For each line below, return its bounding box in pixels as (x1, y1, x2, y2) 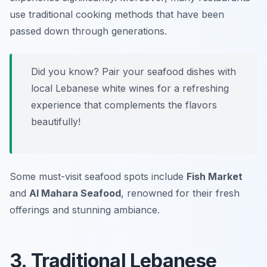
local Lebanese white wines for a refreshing (31, 82, 229, 95)
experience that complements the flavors (31, 99, 217, 111)
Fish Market (187, 170, 243, 183)
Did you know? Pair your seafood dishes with (31, 66, 236, 78)
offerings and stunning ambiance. (10, 204, 160, 216)
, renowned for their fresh (121, 187, 240, 200)
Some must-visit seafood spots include (10, 170, 187, 183)
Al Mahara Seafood (29, 187, 121, 200)
